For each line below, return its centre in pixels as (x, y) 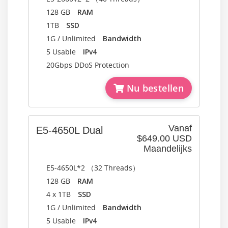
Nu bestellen (154, 88)
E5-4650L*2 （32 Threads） (93, 168)
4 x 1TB (62, 194)
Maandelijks (168, 149)
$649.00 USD (164, 138)
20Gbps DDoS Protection (88, 65)
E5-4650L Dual (69, 130)
